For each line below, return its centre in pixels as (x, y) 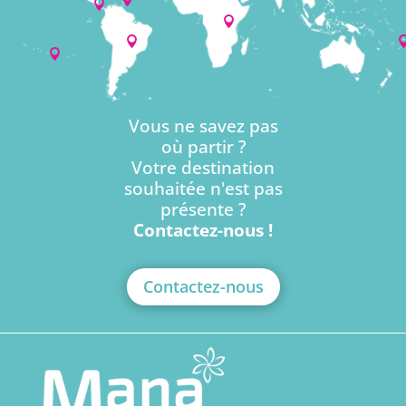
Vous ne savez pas (203, 126)
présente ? (203, 209)
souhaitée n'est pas (203, 188)
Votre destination (203, 167)
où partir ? (203, 146)
